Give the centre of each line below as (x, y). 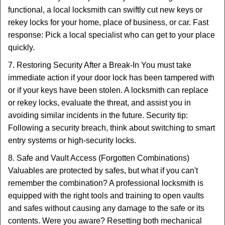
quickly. (21, 47)
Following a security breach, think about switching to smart (111, 128)
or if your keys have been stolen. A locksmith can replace (108, 90)
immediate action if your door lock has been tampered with (111, 78)
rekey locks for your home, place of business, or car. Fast (108, 22)
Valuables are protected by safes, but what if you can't (103, 171)
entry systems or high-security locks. (72, 140)
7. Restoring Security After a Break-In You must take (100, 65)
